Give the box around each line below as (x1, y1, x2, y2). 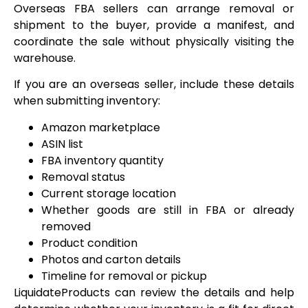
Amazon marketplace (41, 119, 160, 135)
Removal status (41, 168, 125, 185)
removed (41, 218, 91, 234)
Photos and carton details (41, 251, 181, 267)
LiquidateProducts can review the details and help (14, 284, 294, 300)
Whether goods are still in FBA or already (41, 201, 294, 218)
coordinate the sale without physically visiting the (14, 33, 294, 49)
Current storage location (41, 185, 176, 201)
